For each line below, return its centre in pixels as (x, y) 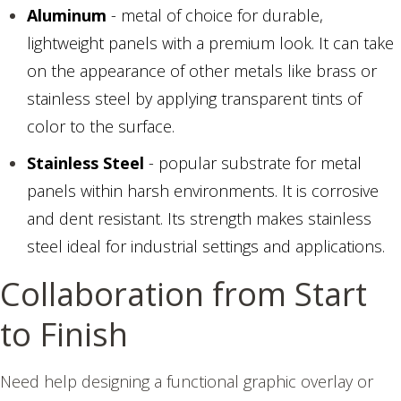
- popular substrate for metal (253, 163)
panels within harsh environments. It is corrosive (203, 191)
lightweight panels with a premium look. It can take (210, 43)
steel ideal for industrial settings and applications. (206, 247)
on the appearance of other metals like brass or (202, 71)
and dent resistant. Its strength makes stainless (199, 219)
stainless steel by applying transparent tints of (194, 99)
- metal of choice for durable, (215, 16)
